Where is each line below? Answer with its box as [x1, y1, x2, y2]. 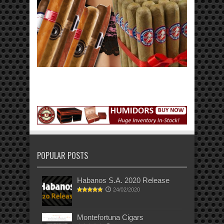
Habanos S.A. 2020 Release [77, 176, 169, 185]
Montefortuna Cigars [77, 213, 143, 222]
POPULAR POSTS [37, 149, 88, 162]
